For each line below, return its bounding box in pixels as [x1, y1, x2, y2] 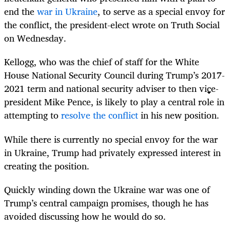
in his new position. [138, 107, 219, 123]
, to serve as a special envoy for [98, 4, 225, 20]
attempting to [4, 107, 61, 123]
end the [4, 4, 37, 20]
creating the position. [4, 158, 89, 174]
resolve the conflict [61, 107, 138, 123]
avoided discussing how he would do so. [4, 208, 166, 224]
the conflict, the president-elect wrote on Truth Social [4, 17, 220, 33]
